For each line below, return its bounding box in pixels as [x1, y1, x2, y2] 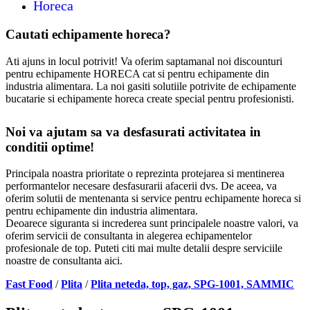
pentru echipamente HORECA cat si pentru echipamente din [6, 67, 269, 80]
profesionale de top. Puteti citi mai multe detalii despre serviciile [6, 242, 282, 255]
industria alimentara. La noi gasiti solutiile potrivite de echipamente [6, 80, 296, 92]
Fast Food [6, 278, 53, 291]
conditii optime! [6, 139, 94, 154]
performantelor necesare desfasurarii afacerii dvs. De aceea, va [6, 180, 277, 192]
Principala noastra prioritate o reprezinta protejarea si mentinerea [6, 167, 284, 180]
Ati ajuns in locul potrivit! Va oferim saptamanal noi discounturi [6, 55, 282, 67]
